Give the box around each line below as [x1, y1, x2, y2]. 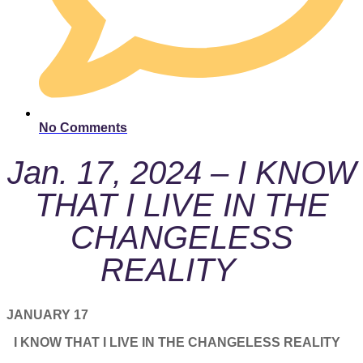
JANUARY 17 [6, 308, 98, 322]
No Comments [39, 120, 127, 135]
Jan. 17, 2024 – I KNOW [6, 155, 357, 191]
